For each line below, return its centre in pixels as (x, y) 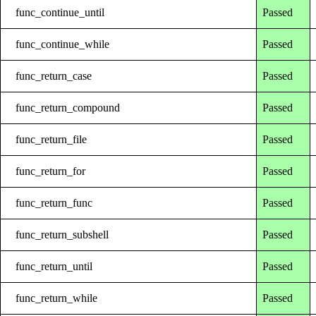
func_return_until (54, 266)
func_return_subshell (62, 234)
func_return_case (54, 75)
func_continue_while (63, 44)
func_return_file (51, 139)
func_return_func (54, 202)
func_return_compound (68, 107)
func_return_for (51, 171)
